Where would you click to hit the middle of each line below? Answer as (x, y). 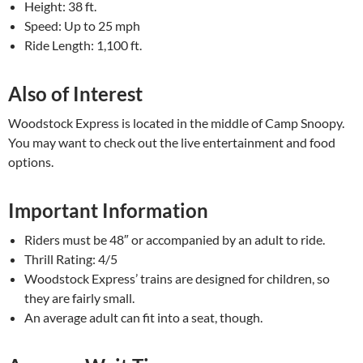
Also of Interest (75, 94)
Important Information (108, 210)
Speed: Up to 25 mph (82, 26)
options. (31, 162)
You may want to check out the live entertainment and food (172, 142)
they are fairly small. (79, 298)
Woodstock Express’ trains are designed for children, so (177, 278)
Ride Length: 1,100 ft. (83, 45)
